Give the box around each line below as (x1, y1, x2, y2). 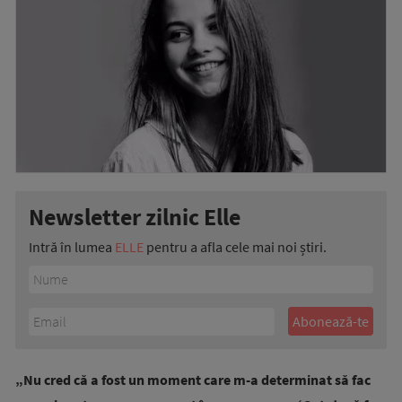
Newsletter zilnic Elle (29, 202, 240, 232)
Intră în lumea (29, 238, 115, 257)
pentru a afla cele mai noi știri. (144, 238, 327, 257)
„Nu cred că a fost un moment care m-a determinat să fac (15, 371, 371, 389)
